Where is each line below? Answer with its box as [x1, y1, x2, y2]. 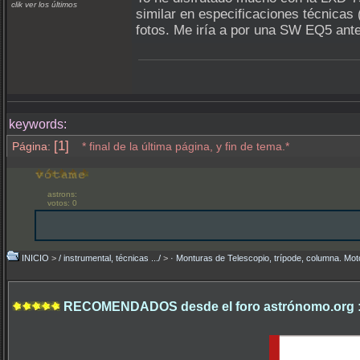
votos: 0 [47, 198, 77, 207]
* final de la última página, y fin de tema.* [79, 140, 289, 153]
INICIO [22, 253, 49, 263]
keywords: [9, 117, 67, 131]
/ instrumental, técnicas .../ [59, 253, 161, 263]
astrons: [47, 190, 77, 198]
